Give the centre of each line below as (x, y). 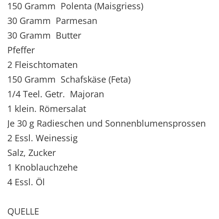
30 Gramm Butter (44, 35)
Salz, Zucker (32, 152)
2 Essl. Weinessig (43, 138)
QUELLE (23, 211)
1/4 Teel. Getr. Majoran (56, 94)
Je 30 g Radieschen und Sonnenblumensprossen (107, 123)
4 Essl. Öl (26, 182)
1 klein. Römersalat (47, 108)
